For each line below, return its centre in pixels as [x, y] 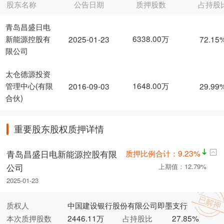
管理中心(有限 [29, 86]
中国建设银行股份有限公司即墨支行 [127, 205]
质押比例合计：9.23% [163, 153]
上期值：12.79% [182, 166]
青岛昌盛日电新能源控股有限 [62, 154]
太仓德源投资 [28, 74]
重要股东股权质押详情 [59, 129]
